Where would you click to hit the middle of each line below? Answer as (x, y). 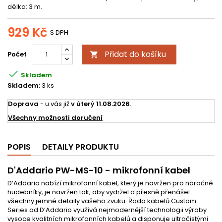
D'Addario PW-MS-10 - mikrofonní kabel (99, 170)
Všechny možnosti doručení (55, 118)
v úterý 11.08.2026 (100, 104)
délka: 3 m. (25, 7)
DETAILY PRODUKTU (81, 147)
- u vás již (55, 104)
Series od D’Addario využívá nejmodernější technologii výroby (107, 210)
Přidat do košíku (135, 54)
